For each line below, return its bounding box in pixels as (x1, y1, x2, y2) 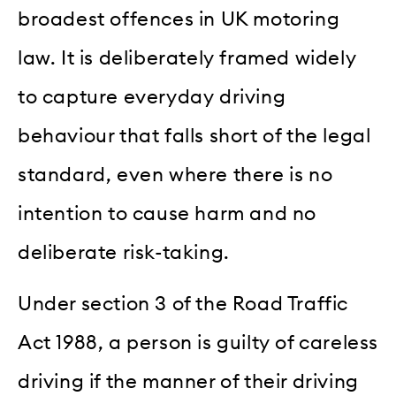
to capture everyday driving (18, 87, 286, 107)
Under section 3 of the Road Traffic (18, 294, 349, 315)
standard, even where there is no (18, 164, 333, 185)
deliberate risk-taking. (18, 242, 230, 263)
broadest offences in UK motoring (18, 9, 340, 29)
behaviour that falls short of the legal (18, 126, 371, 146)
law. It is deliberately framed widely (18, 48, 357, 68)
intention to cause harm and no (18, 203, 317, 224)
